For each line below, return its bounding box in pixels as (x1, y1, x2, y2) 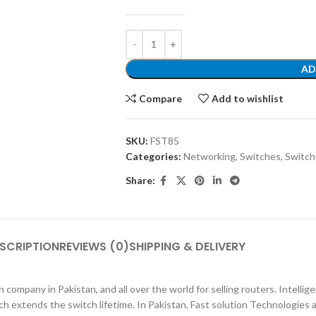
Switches (239, 150, 281, 162)
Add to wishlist (212, 92, 284, 104)
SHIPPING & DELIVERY (128, 238, 245, 255)
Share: (125, 174, 155, 187)
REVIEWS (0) (59, 238, 129, 255)
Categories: (125, 150, 181, 162)
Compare (139, 92, 183, 104)
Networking (183, 150, 236, 162)
